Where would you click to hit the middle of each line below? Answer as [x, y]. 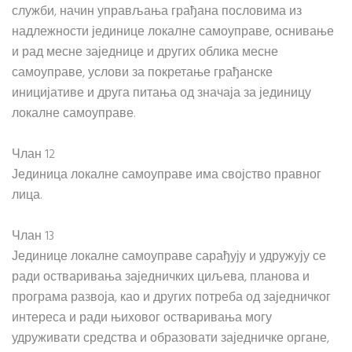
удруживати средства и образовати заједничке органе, [170, 339]
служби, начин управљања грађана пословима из [157, 12]
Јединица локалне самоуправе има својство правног [167, 175]
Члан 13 [33, 236]
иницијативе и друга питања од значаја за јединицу [161, 93]
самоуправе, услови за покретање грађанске [142, 73]
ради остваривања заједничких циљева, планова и [161, 277]
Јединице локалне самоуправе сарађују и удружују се [169, 257]
